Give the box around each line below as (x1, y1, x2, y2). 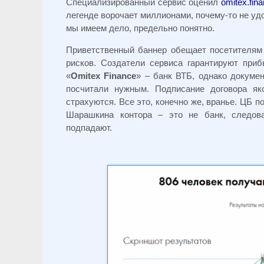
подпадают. (66, 123, 112, 133)
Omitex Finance (71, 71, 137, 81)
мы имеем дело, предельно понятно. (66, 23, 214, 34)
